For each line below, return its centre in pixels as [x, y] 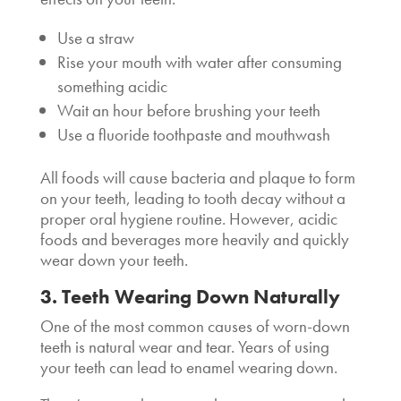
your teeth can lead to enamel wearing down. [190, 367]
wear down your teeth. [114, 260]
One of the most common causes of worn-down [195, 326]
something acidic [112, 86]
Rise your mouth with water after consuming [199, 62]
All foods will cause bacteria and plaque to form [197, 177]
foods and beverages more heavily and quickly [194, 239]
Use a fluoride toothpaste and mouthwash [193, 134]
